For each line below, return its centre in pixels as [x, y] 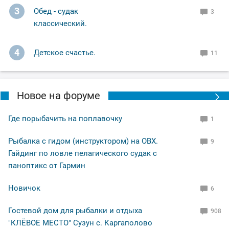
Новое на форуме [59, 95]
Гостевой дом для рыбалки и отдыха [75, 210]
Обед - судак [56, 11]
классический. [60, 23]
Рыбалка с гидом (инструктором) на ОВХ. [83, 141]
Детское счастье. [65, 52]
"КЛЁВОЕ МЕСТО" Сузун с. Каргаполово [80, 223]
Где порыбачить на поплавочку [65, 118]
